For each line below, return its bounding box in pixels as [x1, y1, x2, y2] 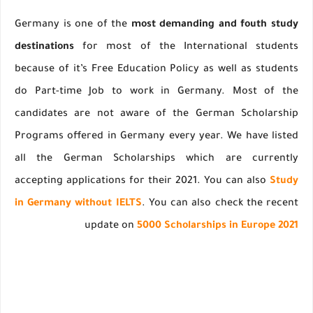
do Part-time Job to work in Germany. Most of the [15, 87, 298, 99]
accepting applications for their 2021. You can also [15, 176, 270, 188]
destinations [15, 42, 74, 54]
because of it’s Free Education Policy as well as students [15, 64, 298, 76]
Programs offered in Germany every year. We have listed [15, 131, 298, 143]
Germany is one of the [15, 20, 131, 31]
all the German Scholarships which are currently [15, 154, 298, 166]
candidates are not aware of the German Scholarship [15, 109, 298, 121]
